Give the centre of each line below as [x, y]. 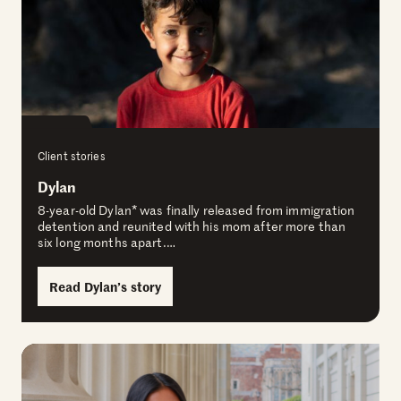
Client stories [72, 156]
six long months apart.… [107, 242]
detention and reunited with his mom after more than [192, 226]
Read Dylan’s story [106, 286]
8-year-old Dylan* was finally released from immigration [196, 210]
